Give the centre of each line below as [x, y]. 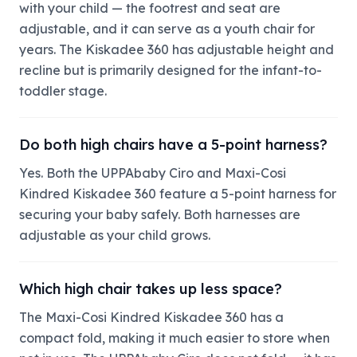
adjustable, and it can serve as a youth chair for [167, 28]
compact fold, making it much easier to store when [175, 337]
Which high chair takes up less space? [151, 288]
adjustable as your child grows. [115, 235]
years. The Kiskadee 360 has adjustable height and [177, 49]
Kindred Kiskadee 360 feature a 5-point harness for [178, 193]
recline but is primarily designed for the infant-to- [171, 70]
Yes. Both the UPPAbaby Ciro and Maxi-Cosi [153, 173]
